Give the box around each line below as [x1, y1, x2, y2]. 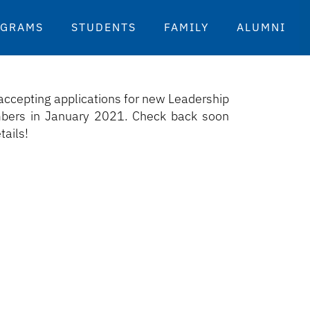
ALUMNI [237, 20, 286, 34]
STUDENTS [71, 20, 136, 34]
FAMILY [164, 20, 209, 34]
